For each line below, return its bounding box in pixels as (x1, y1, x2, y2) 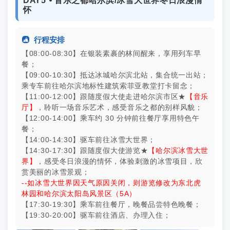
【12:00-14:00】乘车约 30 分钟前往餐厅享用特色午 (22, 114, 200, 122)
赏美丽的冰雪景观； (22, 168, 90, 176)
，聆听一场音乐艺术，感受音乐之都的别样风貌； (36, 103, 203, 111)
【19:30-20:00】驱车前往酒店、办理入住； (22, 211, 171, 219)
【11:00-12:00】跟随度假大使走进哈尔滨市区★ (22, 92, 186, 101)
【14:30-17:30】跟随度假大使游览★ (22, 146, 148, 155)
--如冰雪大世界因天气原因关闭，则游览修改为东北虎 (22, 179, 201, 187)
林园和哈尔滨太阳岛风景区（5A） (22, 189, 137, 198)
